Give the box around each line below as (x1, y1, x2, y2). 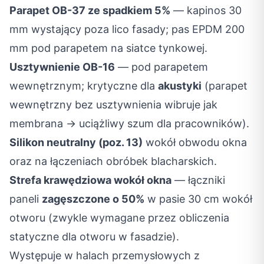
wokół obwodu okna (143, 136, 247, 148)
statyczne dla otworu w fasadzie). (9, 230, 179, 243)
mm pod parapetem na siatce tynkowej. (9, 42, 207, 54)
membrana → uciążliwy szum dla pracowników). (9, 117, 249, 130)
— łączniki (171, 174, 225, 186)
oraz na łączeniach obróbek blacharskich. (9, 155, 217, 167)
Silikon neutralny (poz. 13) (9, 136, 143, 148)
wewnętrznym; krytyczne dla (9, 80, 158, 92)
